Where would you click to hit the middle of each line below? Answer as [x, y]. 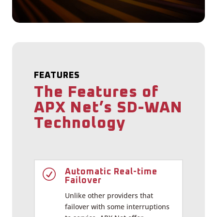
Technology [80, 123]
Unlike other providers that [109, 195]
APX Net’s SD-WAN [108, 108]
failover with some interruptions [117, 206]
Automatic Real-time [111, 172]
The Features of [96, 92]
